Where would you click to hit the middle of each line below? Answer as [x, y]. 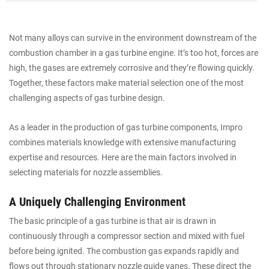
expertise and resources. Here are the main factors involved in [123, 157]
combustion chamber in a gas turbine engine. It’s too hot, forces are [134, 53]
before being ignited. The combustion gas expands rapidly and [124, 251]
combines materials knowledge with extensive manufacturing [122, 142]
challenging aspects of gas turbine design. [87, 98]
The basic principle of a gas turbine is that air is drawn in [113, 221]
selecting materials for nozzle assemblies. [86, 172]
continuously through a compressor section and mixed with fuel [127, 236]
